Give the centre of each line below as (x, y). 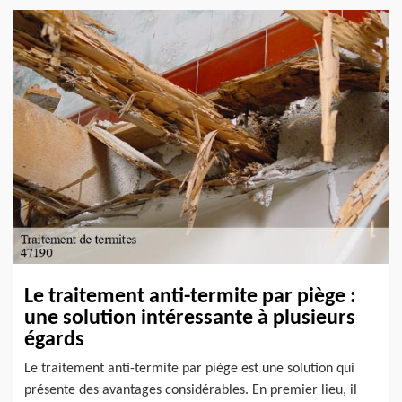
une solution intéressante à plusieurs (190, 318)
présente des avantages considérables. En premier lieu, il (191, 390)
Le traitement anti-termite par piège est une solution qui (189, 368)
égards (54, 340)
